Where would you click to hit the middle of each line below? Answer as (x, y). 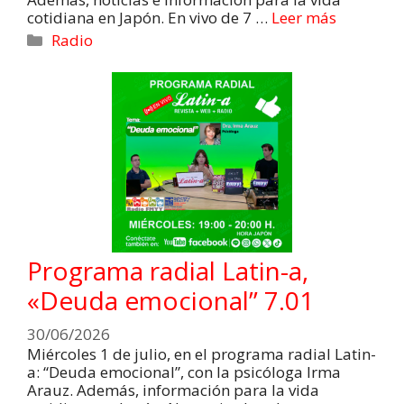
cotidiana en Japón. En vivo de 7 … (149, 17)
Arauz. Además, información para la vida (173, 390)
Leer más (304, 17)
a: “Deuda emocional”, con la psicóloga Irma (184, 372)
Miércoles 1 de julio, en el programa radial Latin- (202, 354)
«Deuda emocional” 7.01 (170, 300)
